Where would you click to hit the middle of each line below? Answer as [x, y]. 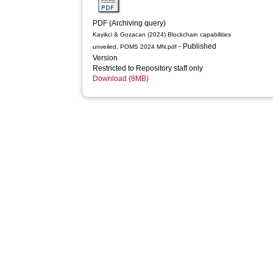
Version [106, 58]
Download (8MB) [121, 79]
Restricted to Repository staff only [149, 68]
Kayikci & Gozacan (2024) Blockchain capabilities [162, 34]
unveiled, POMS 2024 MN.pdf [135, 47]
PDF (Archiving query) [129, 23]
